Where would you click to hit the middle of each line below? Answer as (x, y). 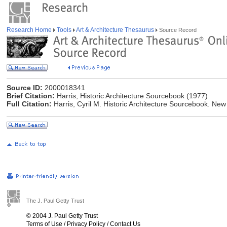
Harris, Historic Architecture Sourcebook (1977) (131, 96)
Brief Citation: (31, 96)
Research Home (30, 30)
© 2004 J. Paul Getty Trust (62, 216)
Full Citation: (29, 104)
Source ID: (25, 88)
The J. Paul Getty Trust (55, 201)
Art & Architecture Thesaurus (115, 30)
